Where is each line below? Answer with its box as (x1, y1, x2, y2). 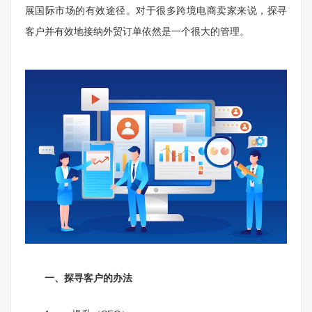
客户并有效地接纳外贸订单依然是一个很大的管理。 (25, 26, 249, 37)
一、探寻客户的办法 (25, 272, 132, 284)
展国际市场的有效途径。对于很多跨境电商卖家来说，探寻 (25, 5, 287, 16)
